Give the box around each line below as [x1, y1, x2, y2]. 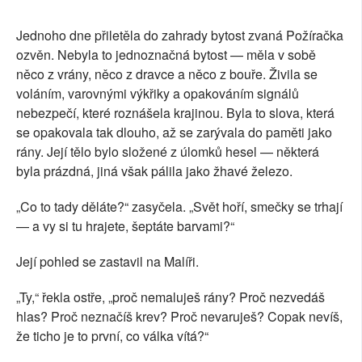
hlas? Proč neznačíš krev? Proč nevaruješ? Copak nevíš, [16, 307, 343, 326]
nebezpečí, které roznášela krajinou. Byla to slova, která [16, 103, 335, 123]
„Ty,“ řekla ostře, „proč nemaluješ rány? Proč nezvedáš [16, 288, 325, 307]
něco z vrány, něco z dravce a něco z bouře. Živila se [16, 65, 318, 84]
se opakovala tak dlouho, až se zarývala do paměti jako [16, 123, 332, 142]
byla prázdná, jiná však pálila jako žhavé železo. [16, 162, 293, 181]
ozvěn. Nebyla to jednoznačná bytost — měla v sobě [16, 45, 316, 65]
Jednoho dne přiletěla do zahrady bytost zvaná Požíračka [16, 26, 343, 45]
